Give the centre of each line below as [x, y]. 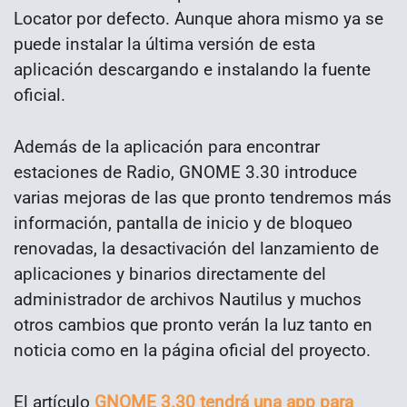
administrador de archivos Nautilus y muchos [188, 299]
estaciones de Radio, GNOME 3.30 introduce [185, 172]
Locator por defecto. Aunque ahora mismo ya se [199, 19]
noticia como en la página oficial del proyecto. [192, 350]
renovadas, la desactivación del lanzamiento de [196, 248]
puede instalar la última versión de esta [164, 45]
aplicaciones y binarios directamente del [170, 273]
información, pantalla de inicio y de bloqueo [183, 223]
